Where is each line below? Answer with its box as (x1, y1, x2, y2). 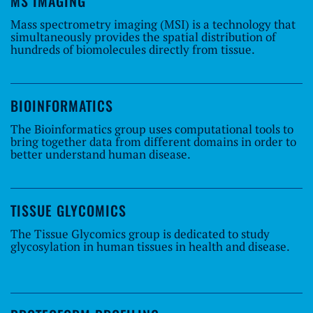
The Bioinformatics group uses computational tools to (10, 120, 293, 137)
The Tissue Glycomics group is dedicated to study (10, 225, 270, 242)
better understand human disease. (10, 145, 191, 162)
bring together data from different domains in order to (10, 133, 296, 150)
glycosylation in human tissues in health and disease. (10, 238, 290, 254)
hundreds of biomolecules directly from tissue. (10, 41, 255, 57)
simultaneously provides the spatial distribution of (10, 28, 276, 45)
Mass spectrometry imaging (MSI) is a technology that (10, 15, 296, 32)
